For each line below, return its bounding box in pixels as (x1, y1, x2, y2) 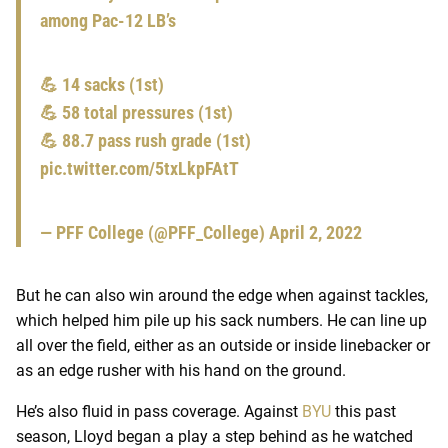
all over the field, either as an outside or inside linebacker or (16, 336, 430, 356)
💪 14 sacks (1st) (40, 74, 164, 96)
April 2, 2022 (269, 222, 362, 244)
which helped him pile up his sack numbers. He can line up (16, 311, 427, 331)
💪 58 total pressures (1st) (40, 102, 233, 124)
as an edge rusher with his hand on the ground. (16, 361, 346, 381)
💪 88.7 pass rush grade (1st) (40, 130, 251, 152)
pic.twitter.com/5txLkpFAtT (40, 158, 239, 180)
